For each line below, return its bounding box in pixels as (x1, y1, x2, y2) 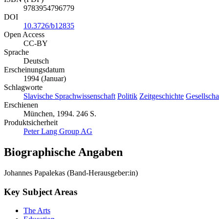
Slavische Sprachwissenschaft (23, 92, 115, 101)
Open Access (4, 30, 44, 39)
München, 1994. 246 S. (23, 109, 96, 118)
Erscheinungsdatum (4, 66, 65, 74)
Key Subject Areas (4, 186, 77, 197)
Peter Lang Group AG (23, 127, 92, 136)
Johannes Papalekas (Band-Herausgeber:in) (4, 168, 138, 177)
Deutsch (23, 57, 49, 66)
